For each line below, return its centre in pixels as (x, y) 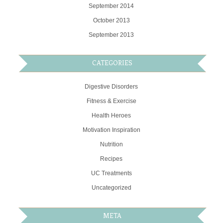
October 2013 (111, 21)
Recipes (111, 159)
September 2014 (111, 6)
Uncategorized (111, 188)
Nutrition (111, 145)
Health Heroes (111, 116)
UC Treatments (111, 173)
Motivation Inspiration (111, 130)
